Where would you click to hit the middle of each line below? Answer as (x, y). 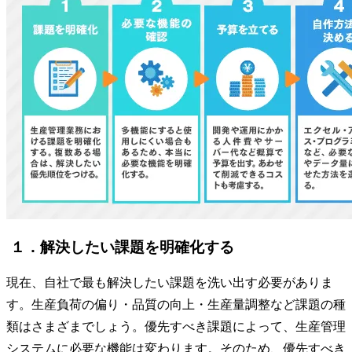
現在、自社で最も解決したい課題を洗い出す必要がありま (170, 283)
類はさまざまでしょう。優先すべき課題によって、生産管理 (176, 327)
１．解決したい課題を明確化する (122, 247)
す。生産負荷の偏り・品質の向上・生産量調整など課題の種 (176, 305)
